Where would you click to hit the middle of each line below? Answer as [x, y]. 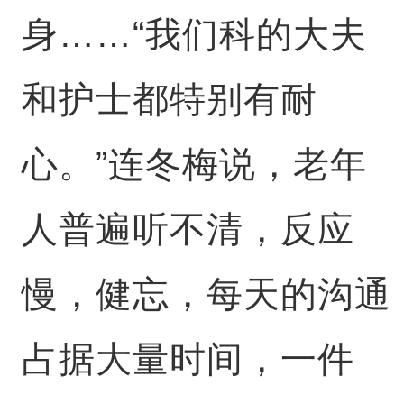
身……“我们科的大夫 [194, 34]
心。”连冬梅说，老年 [194, 164]
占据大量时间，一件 [188, 359]
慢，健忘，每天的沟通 [206, 294]
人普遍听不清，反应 [188, 229]
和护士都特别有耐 [169, 99]
